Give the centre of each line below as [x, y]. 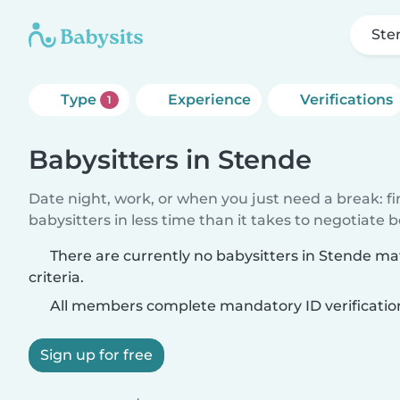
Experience [209, 100]
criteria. [56, 277]
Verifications [346, 100]
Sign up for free [96, 355]
